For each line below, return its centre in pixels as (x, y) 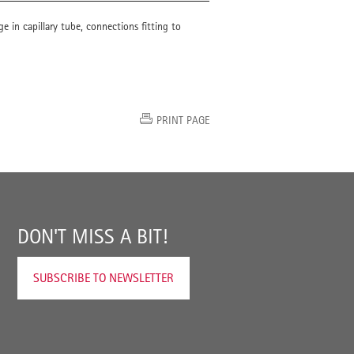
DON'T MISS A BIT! (92, 236)
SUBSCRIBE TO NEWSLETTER (104, 278)
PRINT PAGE (183, 120)
